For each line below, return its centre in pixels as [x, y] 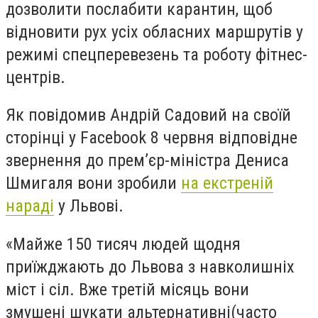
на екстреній [227, 183]
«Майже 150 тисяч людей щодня [123, 244]
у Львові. [89, 206]
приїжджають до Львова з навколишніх [150, 267]
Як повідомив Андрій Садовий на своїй [148, 115]
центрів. [35, 77]
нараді [30, 206]
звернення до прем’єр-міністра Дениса [147, 161]
